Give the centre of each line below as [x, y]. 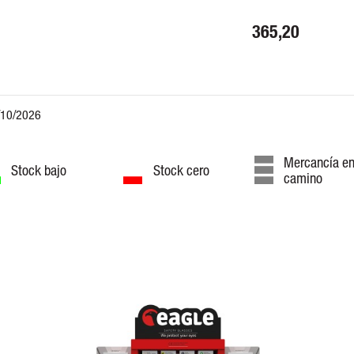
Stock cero [181, 169]
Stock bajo [39, 169]
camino [303, 177]
